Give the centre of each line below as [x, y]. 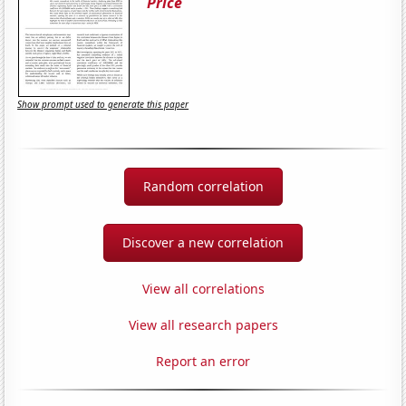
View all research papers [203, 324]
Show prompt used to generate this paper [103, 105]
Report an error [203, 361]
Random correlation [203, 186]
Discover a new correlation [203, 242]
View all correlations [203, 288]
